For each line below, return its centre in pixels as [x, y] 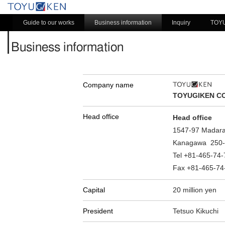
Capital [94, 190]
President [98, 211]
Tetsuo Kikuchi [196, 211]
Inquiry [181, 23]
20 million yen [195, 190]
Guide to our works [49, 23]
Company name [108, 85]
